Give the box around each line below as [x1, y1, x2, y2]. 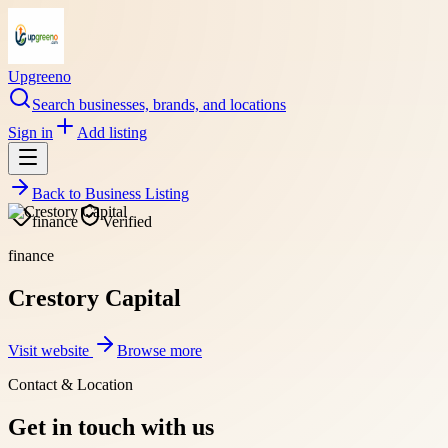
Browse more [117, 341, 202, 359]
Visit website [8, 341, 93, 359]
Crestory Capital [8, 284, 181, 311]
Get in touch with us [8, 413, 214, 440]
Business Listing [85, 185, 189, 202]
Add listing [77, 124, 147, 141]
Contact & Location [8, 375, 133, 393]
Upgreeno [8, 68, 71, 85]
